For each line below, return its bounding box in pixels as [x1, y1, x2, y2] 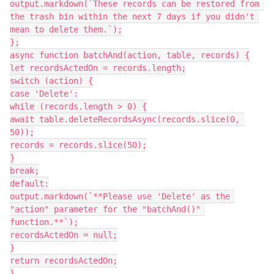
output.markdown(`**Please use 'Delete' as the [10, 191, 230, 201]
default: [10, 179, 49, 188]
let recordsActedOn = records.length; [10, 63, 186, 73]
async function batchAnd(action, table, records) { [10, 50, 250, 60]
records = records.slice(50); [10, 140, 147, 150]
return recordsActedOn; [10, 256, 117, 265]
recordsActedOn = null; [10, 230, 117, 240]
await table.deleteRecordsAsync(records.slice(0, [10, 114, 240, 124]
